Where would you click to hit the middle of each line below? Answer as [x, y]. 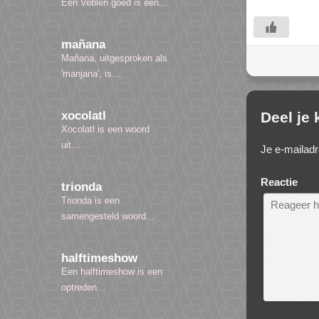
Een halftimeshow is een [112, 272]
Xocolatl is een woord [105, 130]
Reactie [279, 182]
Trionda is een [90, 201]
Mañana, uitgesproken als [114, 58]
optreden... [83, 288]
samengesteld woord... [108, 216]
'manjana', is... [91, 74]
